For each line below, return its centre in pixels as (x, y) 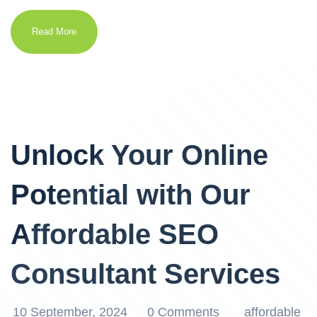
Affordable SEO (115, 234)
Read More (54, 31)
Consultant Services (145, 274)
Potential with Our (131, 195)
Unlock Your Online (139, 155)
